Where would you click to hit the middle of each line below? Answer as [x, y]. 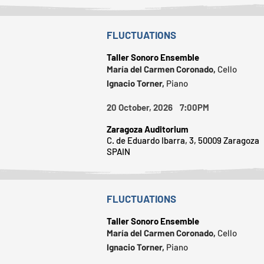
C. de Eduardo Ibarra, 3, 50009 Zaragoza [183, 140]
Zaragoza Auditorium [148, 129]
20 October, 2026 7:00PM [162, 107]
